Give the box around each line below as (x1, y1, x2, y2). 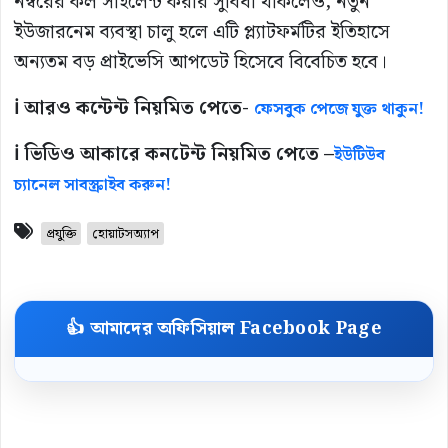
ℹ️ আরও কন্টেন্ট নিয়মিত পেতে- (14, 92, 254, 124)
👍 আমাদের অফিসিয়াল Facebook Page (66, 313, 382, 343)
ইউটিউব (334, 142, 385, 168)
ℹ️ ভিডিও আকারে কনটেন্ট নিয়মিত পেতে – (14, 138, 334, 170)
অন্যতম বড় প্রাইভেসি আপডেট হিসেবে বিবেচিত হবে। (14, 46, 387, 78)
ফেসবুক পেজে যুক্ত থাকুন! (254, 96, 424, 122)
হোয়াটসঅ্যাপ (92, 223, 159, 245)
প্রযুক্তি (46, 223, 76, 245)
